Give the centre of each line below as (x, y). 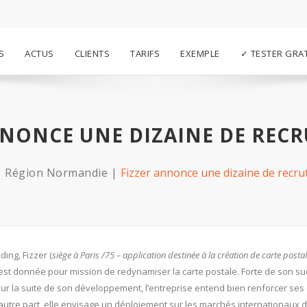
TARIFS (145, 53)
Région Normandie (56, 173)
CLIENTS (92, 53)
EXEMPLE (200, 53)
